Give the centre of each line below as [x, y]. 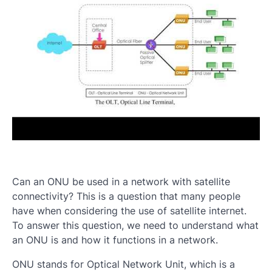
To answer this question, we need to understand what [135, 225]
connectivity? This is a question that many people [126, 196]
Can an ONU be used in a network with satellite [121, 182]
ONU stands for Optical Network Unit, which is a [124, 264]
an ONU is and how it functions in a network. [115, 240]
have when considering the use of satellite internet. [129, 211]
